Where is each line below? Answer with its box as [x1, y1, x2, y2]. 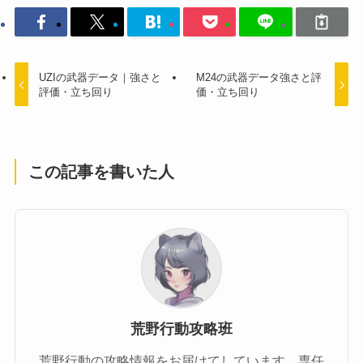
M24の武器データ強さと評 [195, 71, 322, 83]
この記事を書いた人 [28, 162, 175, 181]
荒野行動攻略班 [130, 321, 233, 338]
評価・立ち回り [39, 86, 113, 98]
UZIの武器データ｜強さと [39, 71, 162, 83]
